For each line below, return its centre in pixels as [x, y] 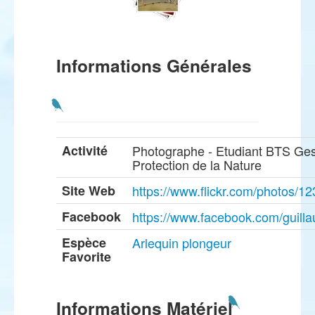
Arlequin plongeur [182, 243]
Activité [85, 150]
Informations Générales [154, 65]
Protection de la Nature [197, 165]
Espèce [84, 243]
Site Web [89, 191]
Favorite [86, 257]
